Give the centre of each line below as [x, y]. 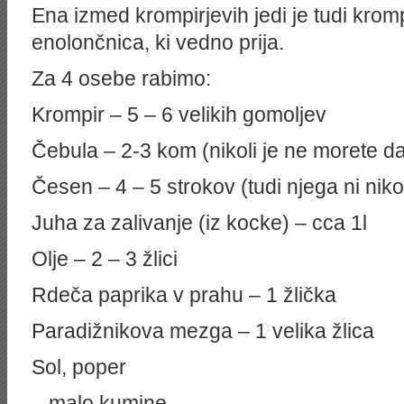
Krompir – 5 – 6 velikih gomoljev [179, 115]
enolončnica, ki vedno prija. [158, 42]
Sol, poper [79, 367]
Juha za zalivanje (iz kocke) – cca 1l [199, 223]
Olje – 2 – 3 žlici [105, 259]
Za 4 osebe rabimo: [121, 78]
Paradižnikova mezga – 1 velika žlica [203, 331]
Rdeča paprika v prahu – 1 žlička [184, 295]
